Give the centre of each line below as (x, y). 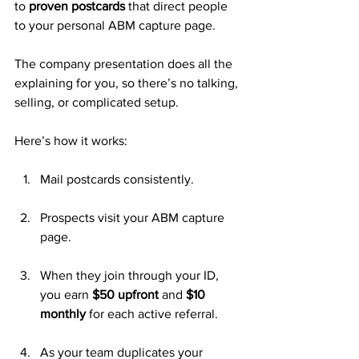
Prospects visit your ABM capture (134, 218)
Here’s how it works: (71, 141)
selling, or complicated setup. (97, 102)
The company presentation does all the (125, 64)
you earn (66, 294)
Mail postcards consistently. (117, 179)
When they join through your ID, (131, 275)
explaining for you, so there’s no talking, (128, 83)
